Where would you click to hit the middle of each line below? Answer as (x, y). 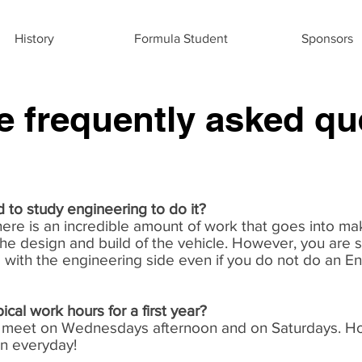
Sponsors (327, 38)
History (34, 38)
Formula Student (181, 38)
